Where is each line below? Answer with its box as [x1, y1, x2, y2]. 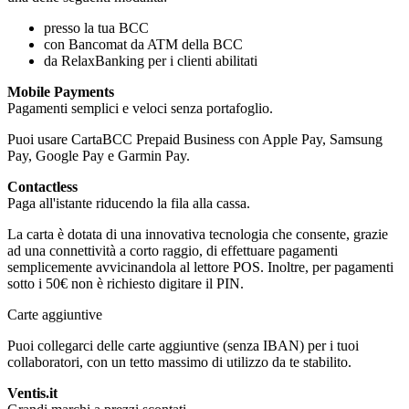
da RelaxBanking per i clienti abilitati [44, 52, 257, 68]
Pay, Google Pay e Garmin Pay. [7, 147, 190, 163]
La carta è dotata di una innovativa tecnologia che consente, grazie [7, 225, 388, 242]
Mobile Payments [7, 83, 114, 100]
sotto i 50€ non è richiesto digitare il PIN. [7, 275, 244, 291]
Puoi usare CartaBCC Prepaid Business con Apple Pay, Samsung [7, 131, 383, 147]
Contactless [7, 178, 78, 194]
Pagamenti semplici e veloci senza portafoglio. [7, 100, 273, 116]
